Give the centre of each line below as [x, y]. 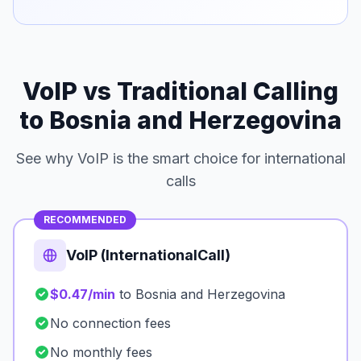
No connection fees [110, 323]
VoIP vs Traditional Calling [180, 91]
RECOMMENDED [85, 220]
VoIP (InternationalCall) [148, 255]
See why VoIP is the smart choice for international [180, 158]
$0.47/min [83, 294]
